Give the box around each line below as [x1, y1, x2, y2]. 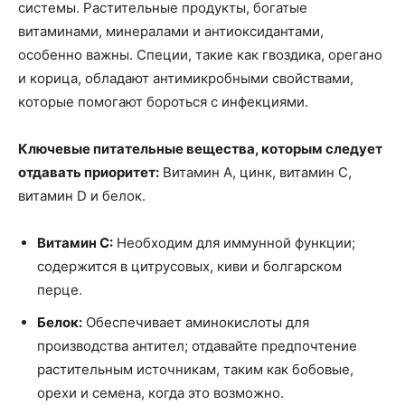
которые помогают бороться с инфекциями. [18, 92, 308, 110]
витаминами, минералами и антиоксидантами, [18, 22, 324, 40]
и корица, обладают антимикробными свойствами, [18, 69, 353, 87]
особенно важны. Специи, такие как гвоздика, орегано [18, 45, 382, 63]
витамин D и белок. [18, 186, 146, 204]
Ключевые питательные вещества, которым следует [18, 139, 382, 157]
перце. [37, 280, 82, 298]
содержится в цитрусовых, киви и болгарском [37, 257, 342, 275]
